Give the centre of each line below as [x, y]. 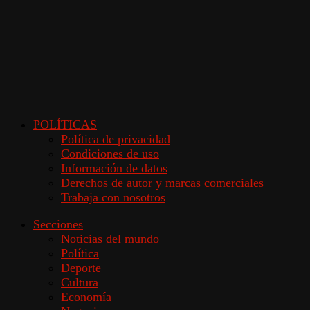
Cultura [80, 282]
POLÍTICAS [65, 124]
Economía [86, 297]
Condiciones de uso [110, 153]
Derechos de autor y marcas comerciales [162, 182]
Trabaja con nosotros [113, 197]
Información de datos [114, 168]
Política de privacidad [116, 139]
